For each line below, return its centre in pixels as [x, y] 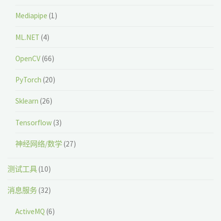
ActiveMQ [30, 211]
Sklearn [27, 101]
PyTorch [28, 80]
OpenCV [28, 58]
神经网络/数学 [38, 144]
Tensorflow [33, 122]
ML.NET [27, 37]
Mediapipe [31, 16]
